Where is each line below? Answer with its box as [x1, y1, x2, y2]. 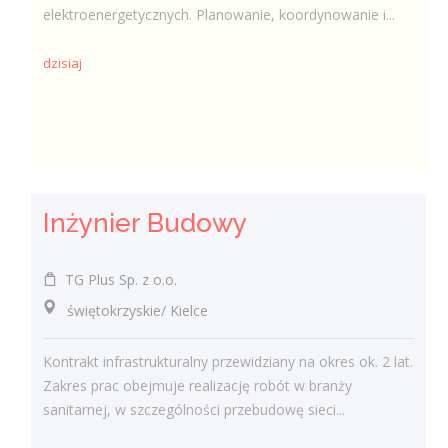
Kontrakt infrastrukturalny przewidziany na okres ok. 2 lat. [43, 352, 414, 371]
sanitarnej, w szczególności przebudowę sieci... [43, 400, 346, 419]
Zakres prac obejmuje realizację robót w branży [43, 376, 353, 395]
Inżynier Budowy [43, 207, 248, 238]
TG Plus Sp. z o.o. [57, 269, 178, 289]
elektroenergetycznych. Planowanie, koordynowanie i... [43, 5, 396, 24]
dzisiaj [43, 54, 83, 73]
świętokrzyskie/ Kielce [43, 300, 209, 320]
